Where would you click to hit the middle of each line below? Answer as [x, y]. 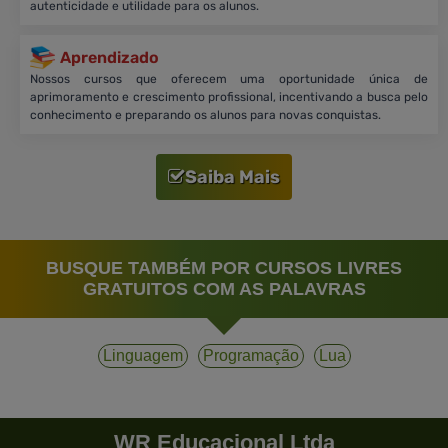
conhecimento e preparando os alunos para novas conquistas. [205, 114]
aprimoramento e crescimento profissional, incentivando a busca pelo [229, 96]
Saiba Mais [232, 176]
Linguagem [142, 355]
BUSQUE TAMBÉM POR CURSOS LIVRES [224, 267]
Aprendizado [109, 57]
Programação [250, 355]
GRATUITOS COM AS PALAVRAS [224, 288]
